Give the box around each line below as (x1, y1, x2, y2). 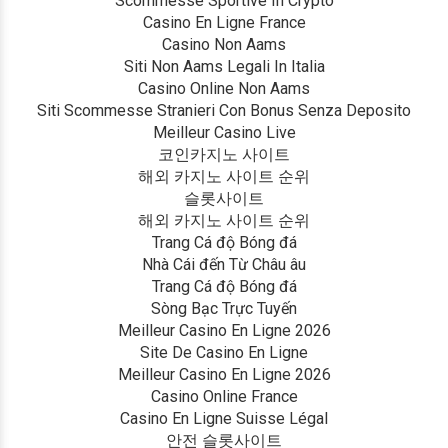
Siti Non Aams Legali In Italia (123, 57, 325, 77)
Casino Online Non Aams (138, 79, 310, 99)
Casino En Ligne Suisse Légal (120, 409, 328, 429)
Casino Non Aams (162, 35, 286, 55)
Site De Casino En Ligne (140, 343, 308, 363)
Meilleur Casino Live (152, 123, 296, 143)
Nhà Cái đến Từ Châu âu (142, 255, 306, 275)
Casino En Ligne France (142, 13, 306, 33)
